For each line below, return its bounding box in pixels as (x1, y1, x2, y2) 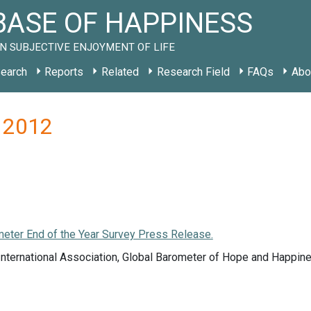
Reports (44, 65, 84, 78)
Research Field (156, 65, 230, 78)
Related (101, 65, 139, 78)
